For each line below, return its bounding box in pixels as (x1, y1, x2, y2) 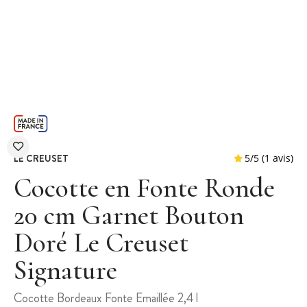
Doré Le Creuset (14, 226, 188, 260)
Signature (14, 254, 117, 287)
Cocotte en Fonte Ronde (14, 171, 275, 205)
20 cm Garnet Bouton (14, 199, 244, 232)
